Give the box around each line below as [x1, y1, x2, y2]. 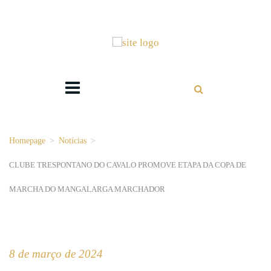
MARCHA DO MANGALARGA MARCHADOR [9, 184, 165, 194]
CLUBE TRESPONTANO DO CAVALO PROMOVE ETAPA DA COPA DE [9, 160, 246, 170]
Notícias [59, 136, 87, 146]
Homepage [9, 136, 45, 146]
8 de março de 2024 [9, 247, 103, 261]
